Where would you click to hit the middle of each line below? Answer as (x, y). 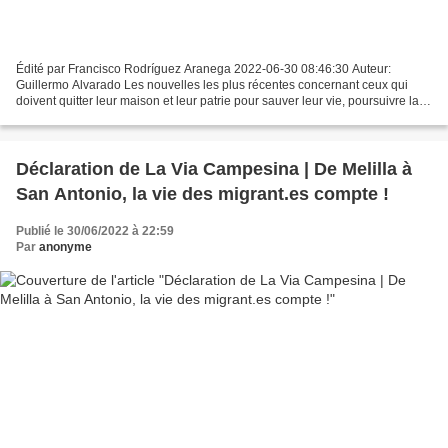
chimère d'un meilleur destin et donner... (124, 116)
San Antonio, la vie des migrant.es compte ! (202, 193)
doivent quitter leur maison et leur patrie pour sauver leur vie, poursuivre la (217, 100)
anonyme (65, 246)
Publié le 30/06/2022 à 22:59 (95, 230)
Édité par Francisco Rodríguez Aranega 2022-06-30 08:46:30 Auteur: (203, 68)
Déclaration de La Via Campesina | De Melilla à (214, 168)
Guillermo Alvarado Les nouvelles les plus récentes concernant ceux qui (212, 84)
